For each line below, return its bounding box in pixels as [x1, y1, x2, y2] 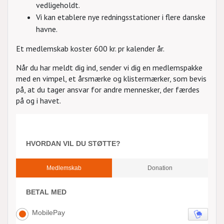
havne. [36, 24, 57, 34]
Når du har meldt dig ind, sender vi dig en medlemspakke [16, 62, 202, 72]
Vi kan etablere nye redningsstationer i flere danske [36, 12, 205, 22]
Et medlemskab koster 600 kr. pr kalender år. [16, 43, 164, 53]
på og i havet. [16, 95, 61, 105]
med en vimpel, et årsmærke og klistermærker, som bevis [16, 73, 206, 83]
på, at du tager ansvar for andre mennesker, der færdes [16, 84, 199, 94]
